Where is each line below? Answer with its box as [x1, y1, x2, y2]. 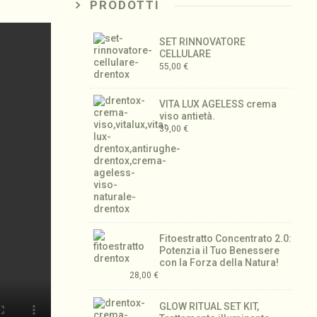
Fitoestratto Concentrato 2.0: [159, 233, 292, 245]
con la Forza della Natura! [159, 257, 279, 269]
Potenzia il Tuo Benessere [159, 245, 280, 257]
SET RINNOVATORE [159, 36, 246, 47]
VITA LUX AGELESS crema [159, 98, 277, 110]
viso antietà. [159, 110, 216, 122]
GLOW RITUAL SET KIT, [159, 300, 260, 312]
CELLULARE [159, 48, 212, 59]
